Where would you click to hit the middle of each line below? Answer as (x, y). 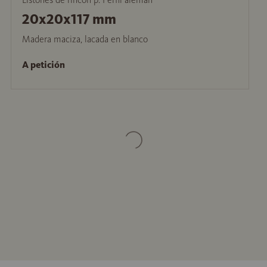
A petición (43, 64)
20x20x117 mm (69, 19)
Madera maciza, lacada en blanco (85, 39)
